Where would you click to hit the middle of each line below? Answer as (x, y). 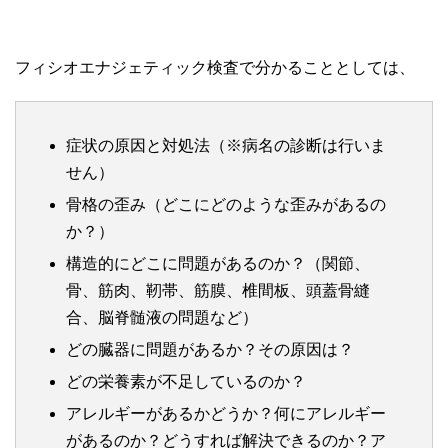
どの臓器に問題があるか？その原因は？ (210, 349)
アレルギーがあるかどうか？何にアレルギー (226, 413)
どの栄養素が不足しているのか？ (186, 381)
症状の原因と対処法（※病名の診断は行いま (226, 145)
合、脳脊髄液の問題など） (162, 317)
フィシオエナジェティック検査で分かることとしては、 (215, 67)
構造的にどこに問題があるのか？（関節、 (218, 263)
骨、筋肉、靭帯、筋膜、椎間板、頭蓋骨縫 (218, 290)
